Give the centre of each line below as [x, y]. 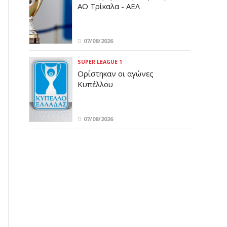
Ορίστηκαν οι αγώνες [115, 74]
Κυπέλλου [95, 84]
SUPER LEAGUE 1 [100, 62]
